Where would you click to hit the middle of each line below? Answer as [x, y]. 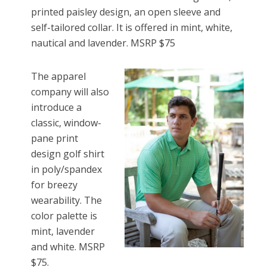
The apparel [59, 77]
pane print [55, 139]
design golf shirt [68, 154]
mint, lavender [63, 232]
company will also [70, 92]
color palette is [64, 216]
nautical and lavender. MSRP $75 [103, 43]
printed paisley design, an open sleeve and [126, 12]
